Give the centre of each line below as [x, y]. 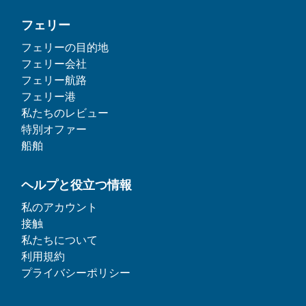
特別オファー [54, 130]
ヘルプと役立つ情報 [76, 185]
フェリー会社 [54, 64]
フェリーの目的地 [65, 48]
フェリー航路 [54, 81]
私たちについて [59, 240]
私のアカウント [59, 208]
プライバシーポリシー [76, 273]
